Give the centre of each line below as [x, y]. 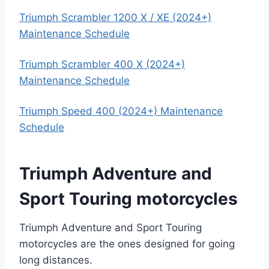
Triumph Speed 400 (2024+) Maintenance [121, 111]
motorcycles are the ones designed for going [127, 244]
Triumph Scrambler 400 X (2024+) [102, 64]
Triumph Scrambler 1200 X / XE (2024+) [115, 17]
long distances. [56, 260]
